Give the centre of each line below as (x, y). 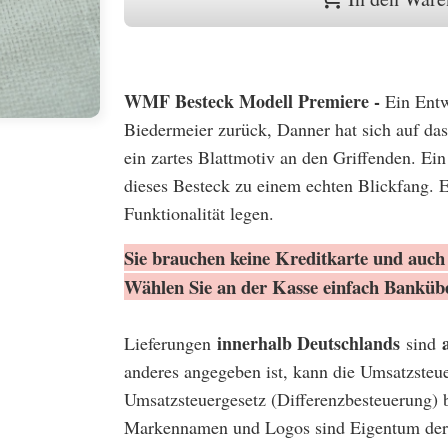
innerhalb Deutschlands (308, 342)
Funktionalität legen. (199, 212)
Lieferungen (170, 342)
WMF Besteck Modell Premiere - (254, 100)
